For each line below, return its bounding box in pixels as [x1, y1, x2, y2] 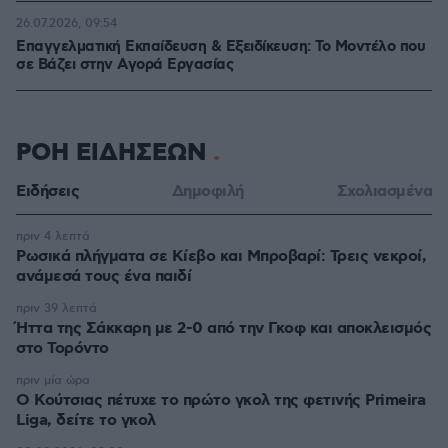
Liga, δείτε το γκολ [16, 410, 156, 431]
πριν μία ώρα [16, 373, 90, 388]
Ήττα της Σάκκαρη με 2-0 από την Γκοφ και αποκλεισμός [16, 318, 431, 339]
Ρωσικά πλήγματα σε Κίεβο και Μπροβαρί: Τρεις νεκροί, [16, 246, 426, 267]
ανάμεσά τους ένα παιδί [16, 266, 191, 287]
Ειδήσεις [16, 181, 79, 202]
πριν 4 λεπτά [16, 229, 90, 244]
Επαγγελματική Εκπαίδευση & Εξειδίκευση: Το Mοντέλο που [16, 37, 425, 57]
